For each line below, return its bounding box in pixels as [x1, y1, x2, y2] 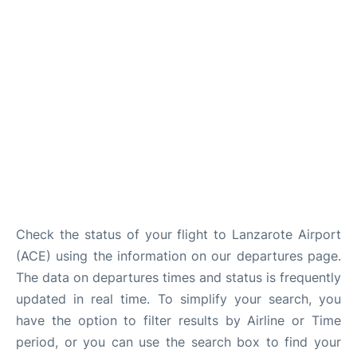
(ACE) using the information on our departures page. [16, 248, 341, 264]
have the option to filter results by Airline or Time [16, 312, 341, 328]
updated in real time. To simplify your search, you [16, 291, 341, 307]
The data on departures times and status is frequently [16, 269, 341, 285]
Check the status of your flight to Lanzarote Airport [16, 226, 341, 242]
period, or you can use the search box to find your [16, 334, 341, 350]
